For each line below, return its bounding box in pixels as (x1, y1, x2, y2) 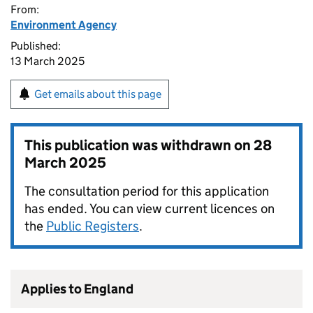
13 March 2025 (10, 54, 85, 68)
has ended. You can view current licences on (24, 201, 275, 217)
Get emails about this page (34, 87, 161, 101)
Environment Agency (10, 18, 117, 31)
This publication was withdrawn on (24, 136, 254, 154)
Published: (10, 39, 61, 52)
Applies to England (21, 281, 133, 297)
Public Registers (46, 218, 139, 234)
